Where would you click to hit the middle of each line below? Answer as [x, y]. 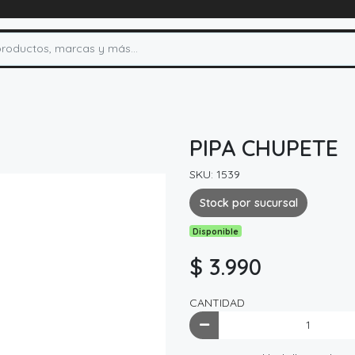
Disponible [216, 231]
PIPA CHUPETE [264, 148]
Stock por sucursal [248, 202]
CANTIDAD [217, 302]
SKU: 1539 [215, 175]
